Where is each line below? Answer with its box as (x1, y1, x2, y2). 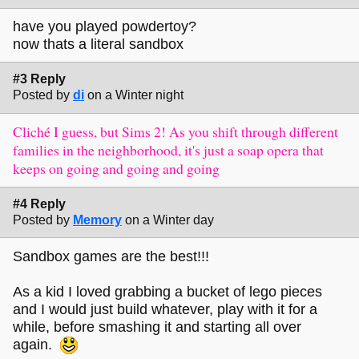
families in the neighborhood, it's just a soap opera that (13, 139, 324, 159)
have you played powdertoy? (13, 18, 196, 35)
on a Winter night (87, 88, 184, 103)
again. (13, 336, 60, 353)
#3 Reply (13, 72, 66, 87)
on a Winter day (125, 213, 214, 228)
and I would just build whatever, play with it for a (13, 301, 317, 317)
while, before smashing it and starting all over (13, 318, 301, 335)
